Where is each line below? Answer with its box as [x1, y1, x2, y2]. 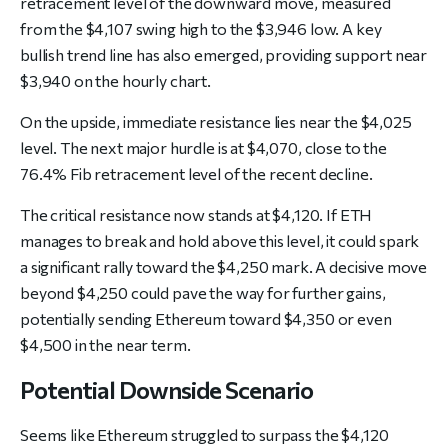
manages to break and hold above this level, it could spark [20, 231, 420, 251]
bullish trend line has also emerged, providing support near [20, 45, 428, 65]
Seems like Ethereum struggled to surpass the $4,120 [20, 425, 389, 445]
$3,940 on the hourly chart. [20, 71, 211, 91]
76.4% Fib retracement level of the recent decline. [20, 164, 373, 184]
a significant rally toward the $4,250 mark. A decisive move [20, 257, 428, 277]
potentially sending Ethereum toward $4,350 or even [20, 309, 392, 329]
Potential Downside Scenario [20, 375, 314, 405]
